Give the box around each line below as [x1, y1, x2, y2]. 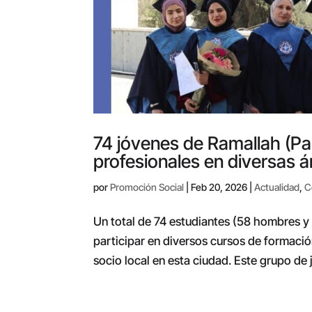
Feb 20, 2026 [191, 181, 248, 194]
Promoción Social [110, 181, 185, 194]
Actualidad [254, 181, 300, 194]
